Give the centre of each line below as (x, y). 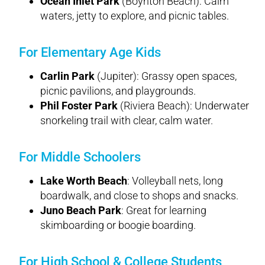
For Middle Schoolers (80, 157)
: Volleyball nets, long (175, 180)
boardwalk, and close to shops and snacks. (139, 195)
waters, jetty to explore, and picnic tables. (135, 15)
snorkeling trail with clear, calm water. (127, 120)
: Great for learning (164, 210)
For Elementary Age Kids (90, 52)
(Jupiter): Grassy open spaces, (166, 76)
